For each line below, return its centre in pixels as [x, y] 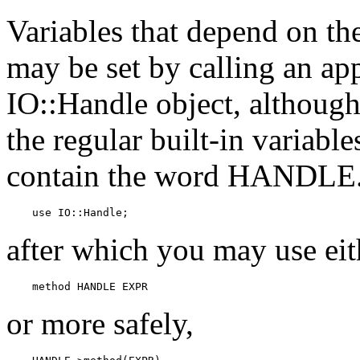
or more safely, [100, 323]
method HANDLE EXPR [77, 286]
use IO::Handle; [67, 212]
